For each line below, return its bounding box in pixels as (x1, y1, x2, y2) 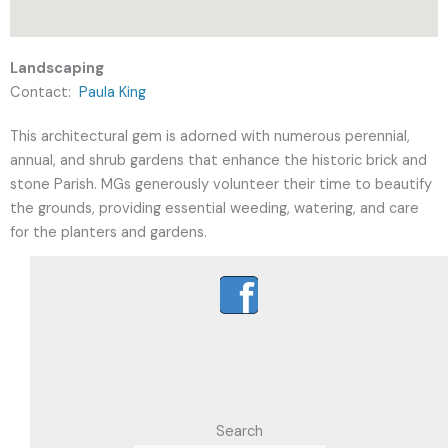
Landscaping (10, 59, 104, 78)
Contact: (10, 83, 79, 102)
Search (215, 421, 263, 441)
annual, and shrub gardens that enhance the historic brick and (10, 151, 427, 170)
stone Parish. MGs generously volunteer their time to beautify (10, 175, 432, 194)
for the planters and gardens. (10, 223, 211, 242)
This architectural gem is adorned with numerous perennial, (10, 127, 410, 146)
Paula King (79, 83, 146, 102)
